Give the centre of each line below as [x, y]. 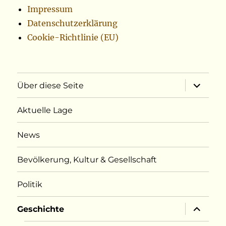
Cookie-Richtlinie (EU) [73, 38]
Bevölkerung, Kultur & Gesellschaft [87, 159]
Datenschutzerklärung [73, 23]
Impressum [50, 9]
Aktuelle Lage [45, 110]
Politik [30, 184]
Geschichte [41, 209]
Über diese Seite [51, 85]
